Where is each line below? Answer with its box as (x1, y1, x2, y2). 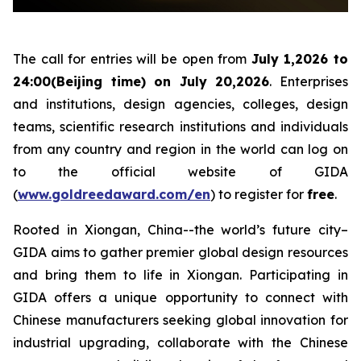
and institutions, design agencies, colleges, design (13, 95, 348, 112)
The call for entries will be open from (13, 50, 251, 67)
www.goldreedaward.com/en (18, 185, 210, 202)
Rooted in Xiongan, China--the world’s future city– (13, 221, 348, 238)
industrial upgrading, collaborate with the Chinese (13, 334, 348, 351)
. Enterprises (269, 73, 349, 89)
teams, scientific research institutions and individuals (13, 118, 348, 135)
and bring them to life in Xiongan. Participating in (13, 266, 348, 283)
